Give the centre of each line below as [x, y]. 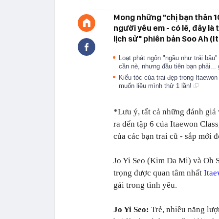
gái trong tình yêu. [145, 185]
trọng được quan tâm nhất [159, 173]
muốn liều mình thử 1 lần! [156, 86]
